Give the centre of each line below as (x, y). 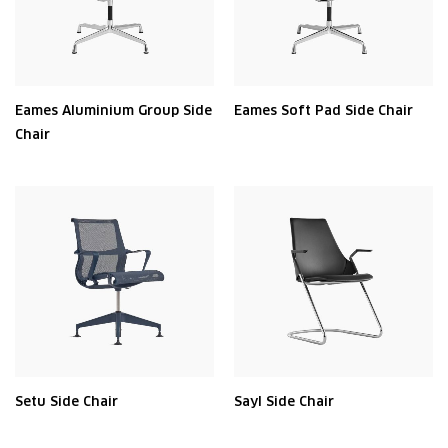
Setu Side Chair (66, 401)
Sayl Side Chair (284, 401)
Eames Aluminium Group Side (113, 110)
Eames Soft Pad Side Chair (323, 110)
